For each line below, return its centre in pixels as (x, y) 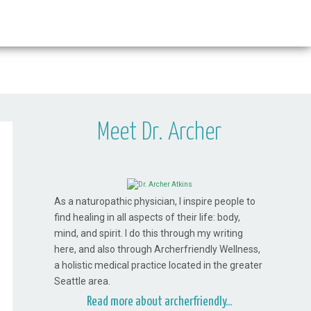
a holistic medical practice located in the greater (159, 266)
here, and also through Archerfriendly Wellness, (158, 250)
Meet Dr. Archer (160, 133)
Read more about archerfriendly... (160, 302)
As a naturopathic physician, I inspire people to (155, 202)
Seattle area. (83, 281)
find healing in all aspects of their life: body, (148, 218)
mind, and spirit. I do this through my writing (149, 234)
